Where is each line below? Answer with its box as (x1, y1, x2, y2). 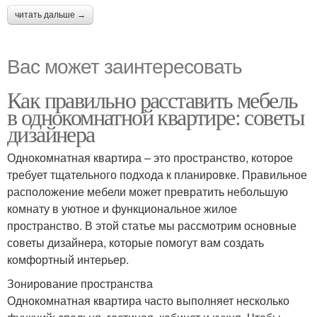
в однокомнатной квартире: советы (7, 101, 305, 132)
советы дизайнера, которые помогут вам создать (7, 234, 264, 251)
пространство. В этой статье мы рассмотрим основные (7, 217, 296, 234)
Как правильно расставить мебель (7, 84, 298, 115)
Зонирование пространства (7, 275, 153, 292)
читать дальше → (15, 10, 86, 21)
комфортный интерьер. (7, 251, 129, 268)
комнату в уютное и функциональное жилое (7, 200, 237, 217)
